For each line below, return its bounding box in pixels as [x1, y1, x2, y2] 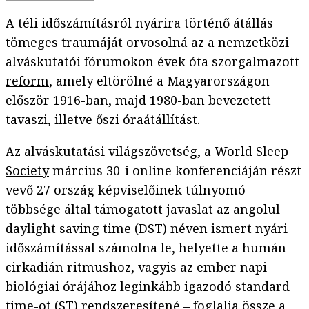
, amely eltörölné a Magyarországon [49, 72, 270, 90]
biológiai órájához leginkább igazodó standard [6, 278, 290, 295]
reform [6, 72, 49, 90]
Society [6, 162, 49, 179]
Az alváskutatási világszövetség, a [6, 143, 215, 160]
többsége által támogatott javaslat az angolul [6, 201, 280, 218]
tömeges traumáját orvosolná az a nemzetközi [6, 34, 289, 51]
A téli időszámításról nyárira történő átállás [6, 14, 273, 32]
